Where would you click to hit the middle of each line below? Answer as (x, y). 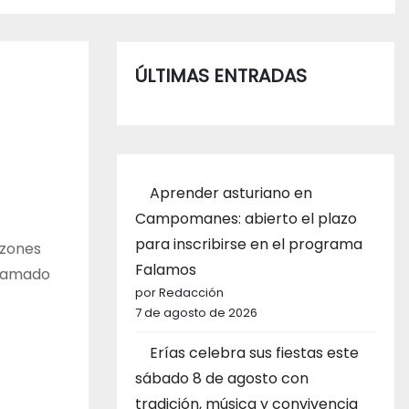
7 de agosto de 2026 (196, 313)
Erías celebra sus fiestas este (254, 353)
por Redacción (179, 293)
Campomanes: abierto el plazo (246, 219)
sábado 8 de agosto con (222, 379)
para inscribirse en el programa (249, 245)
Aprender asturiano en (231, 194)
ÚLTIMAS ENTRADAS (221, 76)
